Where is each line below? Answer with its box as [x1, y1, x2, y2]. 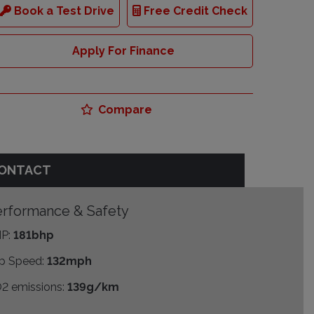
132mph [47, 254, 93, 268]
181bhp [13, 228, 55, 243]
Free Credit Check [141, 4, 247, 18]
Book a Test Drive [11, 4, 114, 18]
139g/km [67, 280, 120, 294]
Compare [95, 103, 152, 117]
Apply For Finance [72, 44, 175, 58]
